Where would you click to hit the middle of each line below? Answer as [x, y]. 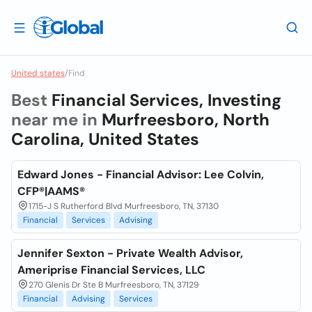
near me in [56, 119]
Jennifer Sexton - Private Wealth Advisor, [130, 253]
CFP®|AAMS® [51, 191]
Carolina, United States [105, 139]
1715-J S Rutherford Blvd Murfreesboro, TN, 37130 [124, 206]
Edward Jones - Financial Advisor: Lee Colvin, [141, 174]
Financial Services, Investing [166, 100]
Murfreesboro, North [186, 119]
